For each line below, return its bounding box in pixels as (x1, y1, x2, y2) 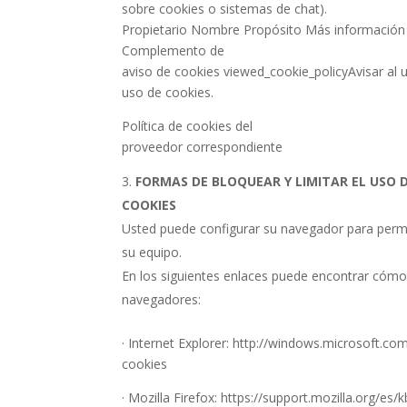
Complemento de (122, 42, 225, 59)
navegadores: (122, 291, 202, 308)
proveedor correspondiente (122, 138, 283, 155)
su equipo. (122, 243, 183, 261)
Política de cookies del (122, 117, 253, 134)
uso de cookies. (122, 84, 214, 101)
